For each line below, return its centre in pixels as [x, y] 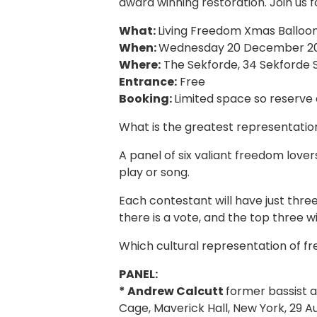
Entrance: [148, 81]
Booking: [146, 98]
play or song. [154, 172]
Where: [140, 64]
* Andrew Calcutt [172, 291]
